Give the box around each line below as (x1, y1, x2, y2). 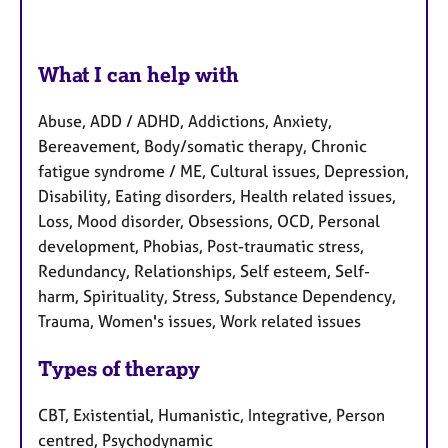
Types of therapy (38, 355, 200, 381)
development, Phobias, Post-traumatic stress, (38, 235, 364, 256)
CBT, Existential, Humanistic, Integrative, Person (38, 404, 385, 425)
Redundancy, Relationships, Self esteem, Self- (38, 260, 370, 281)
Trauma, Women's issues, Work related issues (38, 310, 361, 331)
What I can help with (38, 62, 239, 88)
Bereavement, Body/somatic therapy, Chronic (38, 135, 367, 156)
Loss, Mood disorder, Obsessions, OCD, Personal (38, 210, 380, 231)
